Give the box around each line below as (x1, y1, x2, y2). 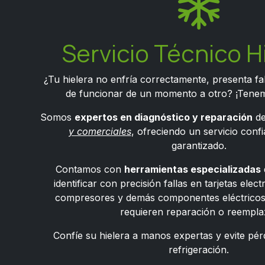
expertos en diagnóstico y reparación (74, 111, 253, 123)
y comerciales (68, 125, 131, 137)
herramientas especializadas (124, 163, 261, 175)
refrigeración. (169, 244, 229, 256)
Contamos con (55, 163, 124, 175)
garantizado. (171, 140, 227, 151)
